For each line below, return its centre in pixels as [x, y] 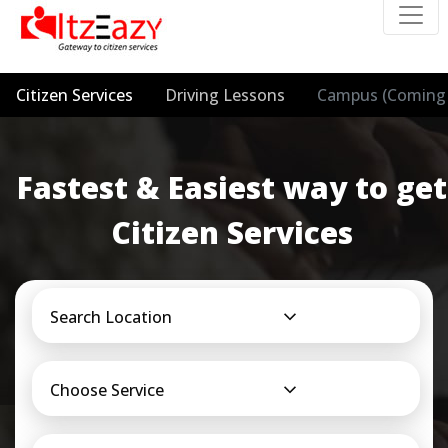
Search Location [111, 316]
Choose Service [107, 389]
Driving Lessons [225, 95]
